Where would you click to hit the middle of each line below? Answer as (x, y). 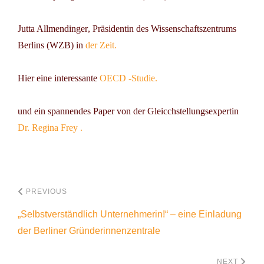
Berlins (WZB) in (52, 45)
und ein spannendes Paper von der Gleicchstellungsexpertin (128, 111)
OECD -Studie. (128, 78)
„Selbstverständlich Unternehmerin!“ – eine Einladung (130, 214)
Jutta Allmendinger (53, 28)
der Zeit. (101, 45)
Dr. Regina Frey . (50, 127)
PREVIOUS (47, 191)
